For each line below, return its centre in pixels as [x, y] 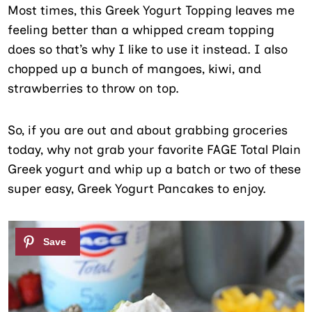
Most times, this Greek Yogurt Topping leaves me [151, 11]
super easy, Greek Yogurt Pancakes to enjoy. [137, 189]
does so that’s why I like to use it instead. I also [148, 50]
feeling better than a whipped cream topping [141, 30]
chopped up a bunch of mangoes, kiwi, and [135, 69]
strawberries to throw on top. [94, 89]
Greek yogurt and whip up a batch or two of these [155, 170]
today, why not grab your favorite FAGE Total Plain [155, 150]
